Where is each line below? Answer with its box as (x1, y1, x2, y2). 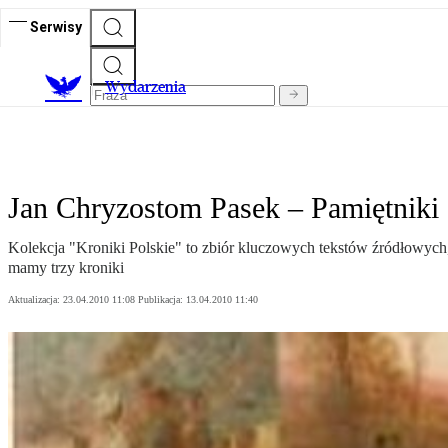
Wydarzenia (105, 77, 186, 97)
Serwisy (30, 18, 82, 35)
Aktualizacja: (8, 294, 63, 306)
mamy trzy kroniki (8, 259, 124, 277)
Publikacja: (138, 294, 186, 306)
